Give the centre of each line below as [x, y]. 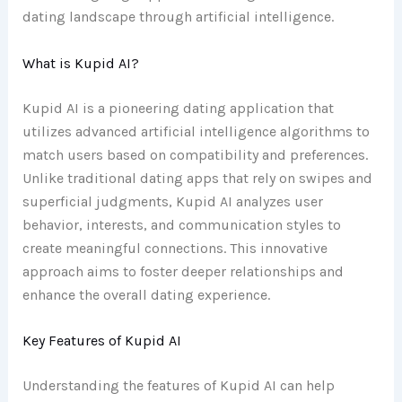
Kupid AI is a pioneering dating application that [178, 108]
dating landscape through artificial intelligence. [178, 17]
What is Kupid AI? [80, 63]
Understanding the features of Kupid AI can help [178, 386]
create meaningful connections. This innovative [175, 248]
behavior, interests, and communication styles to [181, 224]
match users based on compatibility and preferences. [195, 154]
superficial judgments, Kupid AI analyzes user [172, 201]
